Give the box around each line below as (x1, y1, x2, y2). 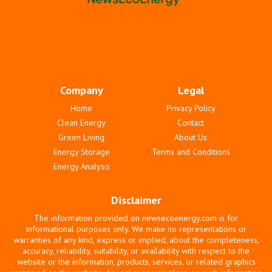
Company (59, 83, 103, 97)
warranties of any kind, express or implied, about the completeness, (13, 234, 259, 245)
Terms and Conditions (151, 146, 230, 157)
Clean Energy (57, 117, 106, 128)
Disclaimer (111, 192, 161, 207)
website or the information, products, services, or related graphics (16, 256, 256, 267)
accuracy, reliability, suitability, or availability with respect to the (22, 245, 250, 256)
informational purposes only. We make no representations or (25, 223, 246, 234)
